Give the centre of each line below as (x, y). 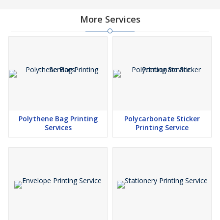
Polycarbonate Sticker (162, 119)
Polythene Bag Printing (58, 119)
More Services (110, 19)
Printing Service (162, 128)
